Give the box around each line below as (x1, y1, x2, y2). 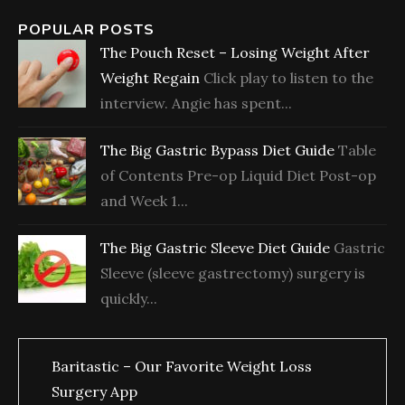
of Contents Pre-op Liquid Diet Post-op (100, 166, 376, 185)
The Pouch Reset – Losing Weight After (100, 43, 370, 62)
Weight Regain (100, 69, 200, 88)
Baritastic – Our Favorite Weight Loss (52, 357, 312, 376)
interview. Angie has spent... (100, 94, 292, 113)
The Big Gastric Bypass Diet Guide (100, 141, 334, 160)
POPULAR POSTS (18, 20, 155, 41)
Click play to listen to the (203, 69, 373, 88)
